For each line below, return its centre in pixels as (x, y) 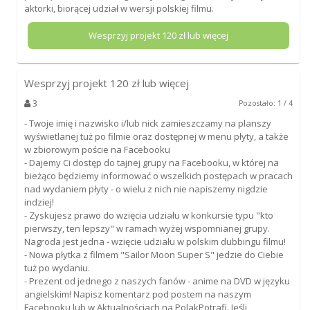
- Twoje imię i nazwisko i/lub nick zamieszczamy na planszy (147, 123)
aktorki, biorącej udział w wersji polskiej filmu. (119, 8)
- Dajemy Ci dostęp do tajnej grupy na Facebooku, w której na (151, 162)
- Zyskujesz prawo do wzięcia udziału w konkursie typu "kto (148, 215)
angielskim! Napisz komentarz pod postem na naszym (137, 294)
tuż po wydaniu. (57, 267)
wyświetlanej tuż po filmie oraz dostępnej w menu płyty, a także (156, 136)
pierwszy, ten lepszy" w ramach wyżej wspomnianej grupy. (147, 228)
